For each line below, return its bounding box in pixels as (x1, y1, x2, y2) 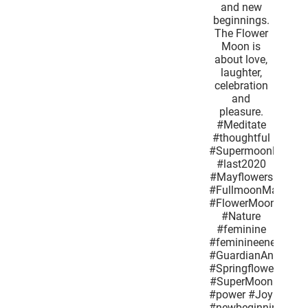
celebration (155, 133, 199, 144)
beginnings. (155, 68, 200, 79)
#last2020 (157, 212, 197, 223)
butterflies (157, 3, 197, 14)
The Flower (155, 81, 199, 92)
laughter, (160, 120, 194, 131)
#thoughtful (155, 186, 201, 197)
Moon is (161, 94, 192, 105)
